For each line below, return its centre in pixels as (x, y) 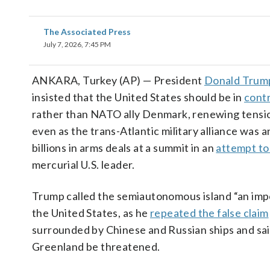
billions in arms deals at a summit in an (124, 148)
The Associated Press (87, 32)
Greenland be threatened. (96, 246)
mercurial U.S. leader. (83, 165)
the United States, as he (91, 213)
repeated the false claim (209, 213)
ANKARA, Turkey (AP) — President (118, 80)
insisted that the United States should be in (138, 97)
